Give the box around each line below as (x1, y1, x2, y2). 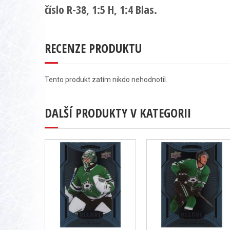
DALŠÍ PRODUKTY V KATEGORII (45, 104, 191, 121)
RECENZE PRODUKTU (45, 40, 142, 56)
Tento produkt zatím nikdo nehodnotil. (45, 75, 167, 84)
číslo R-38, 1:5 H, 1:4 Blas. (45, 2, 157, 17)
